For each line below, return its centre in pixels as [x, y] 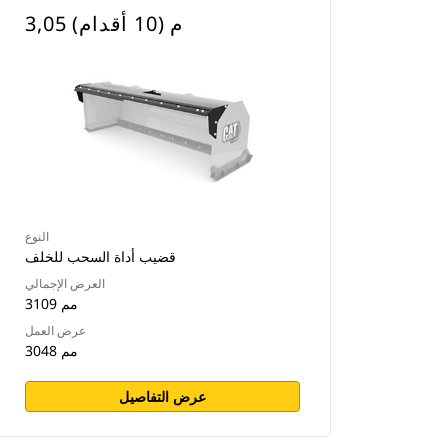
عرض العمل [56, 330]
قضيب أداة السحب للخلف [101, 256]
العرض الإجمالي [65, 283]
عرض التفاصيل [163, 396]
